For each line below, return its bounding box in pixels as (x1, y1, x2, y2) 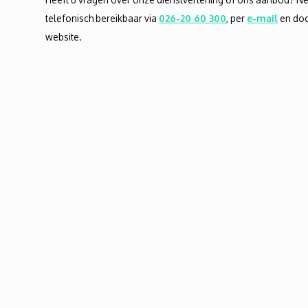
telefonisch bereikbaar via (45, 12, 159, 24)
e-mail (247, 12, 278, 24)
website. (45, 31, 82, 43)
